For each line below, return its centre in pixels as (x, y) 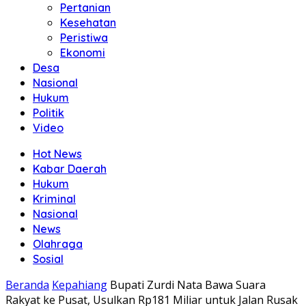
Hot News (57, 154)
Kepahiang (80, 285)
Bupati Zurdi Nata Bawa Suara (188, 285)
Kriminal (54, 199)
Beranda (27, 285)
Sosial (48, 259)
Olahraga (58, 244)
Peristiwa (84, 38)
